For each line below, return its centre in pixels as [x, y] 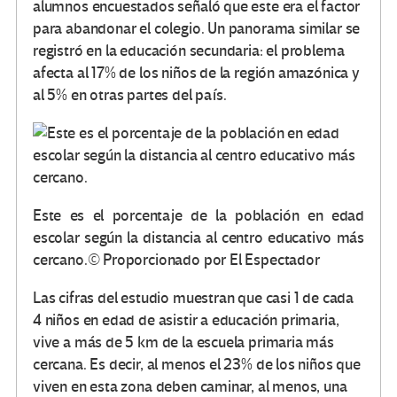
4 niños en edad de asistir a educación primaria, [186, 321]
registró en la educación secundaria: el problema [189, 51]
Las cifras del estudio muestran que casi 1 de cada [194, 299]
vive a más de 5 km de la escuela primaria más [183, 343]
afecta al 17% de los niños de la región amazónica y [196, 74]
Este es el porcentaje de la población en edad [198, 216]
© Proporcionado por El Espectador [203, 261]
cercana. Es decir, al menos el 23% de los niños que [197, 365]
